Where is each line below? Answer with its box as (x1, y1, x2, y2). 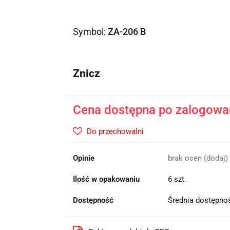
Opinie (72, 153, 94, 163)
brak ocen (167, 153, 204, 163)
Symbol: (72, 26, 108, 37)
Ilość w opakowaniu (72, 174, 140, 184)
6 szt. (167, 174, 186, 184)
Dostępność (72, 195, 113, 205)
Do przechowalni (86, 126, 144, 136)
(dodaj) (203, 153, 228, 163)
